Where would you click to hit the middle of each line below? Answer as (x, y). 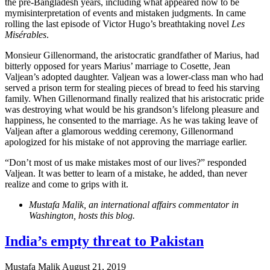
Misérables (26, 35)
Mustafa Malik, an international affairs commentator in (134, 205)
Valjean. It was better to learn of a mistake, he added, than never (126, 174)
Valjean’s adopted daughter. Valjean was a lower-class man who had (134, 77)
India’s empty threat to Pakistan (104, 241)
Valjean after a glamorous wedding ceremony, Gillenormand (119, 131)
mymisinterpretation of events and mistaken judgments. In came (125, 13)
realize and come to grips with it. (67, 184)
